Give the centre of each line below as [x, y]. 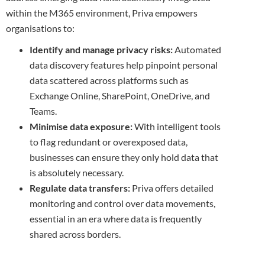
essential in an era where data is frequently [116, 219]
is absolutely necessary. [77, 172]
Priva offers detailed [172, 188]
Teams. [43, 111]
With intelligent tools [177, 126]
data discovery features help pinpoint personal [124, 65]
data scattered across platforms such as [109, 80]
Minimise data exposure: [81, 126]
